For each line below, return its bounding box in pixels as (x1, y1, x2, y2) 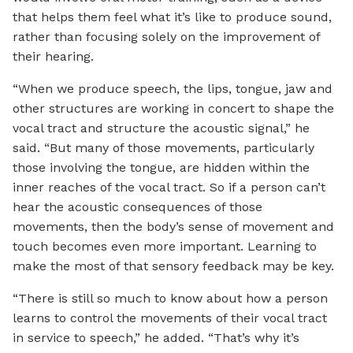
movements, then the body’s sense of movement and (13, 219, 334, 235)
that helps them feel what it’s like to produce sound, (13, 9, 332, 25)
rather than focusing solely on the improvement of (13, 29, 320, 45)
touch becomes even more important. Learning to (13, 239, 317, 255)
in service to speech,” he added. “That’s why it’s (13, 330, 299, 346)
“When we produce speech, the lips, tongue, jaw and (13, 81, 333, 97)
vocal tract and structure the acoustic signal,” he (13, 121, 310, 136)
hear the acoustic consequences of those (13, 199, 262, 215)
